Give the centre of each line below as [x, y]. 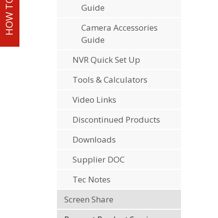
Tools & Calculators [110, 79]
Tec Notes [91, 179]
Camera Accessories [119, 27]
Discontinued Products [116, 119]
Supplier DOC [99, 159]
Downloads [94, 139]
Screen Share [89, 199]
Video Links [94, 99]
